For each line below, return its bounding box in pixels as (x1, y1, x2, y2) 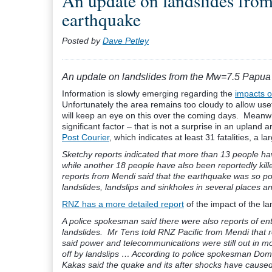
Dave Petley (103, 36, 149, 46)
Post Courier (62, 132, 109, 142)
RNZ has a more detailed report (62, 199, 184, 209)
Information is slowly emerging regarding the (62, 89, 235, 98)
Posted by (62, 36, 103, 46)
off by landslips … (62, 249, 132, 259)
